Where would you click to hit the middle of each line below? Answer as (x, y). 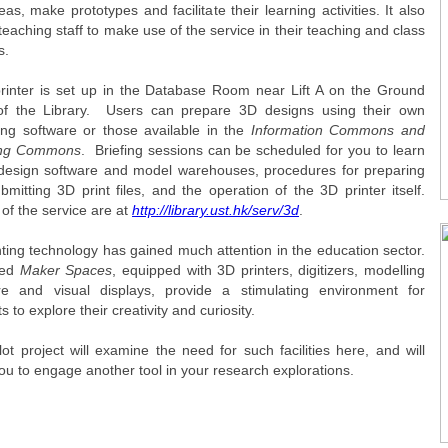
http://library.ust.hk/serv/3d (215, 210)
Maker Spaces (66, 270)
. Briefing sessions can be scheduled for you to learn (253, 150)
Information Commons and (338, 130)
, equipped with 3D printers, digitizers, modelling (268, 270)
